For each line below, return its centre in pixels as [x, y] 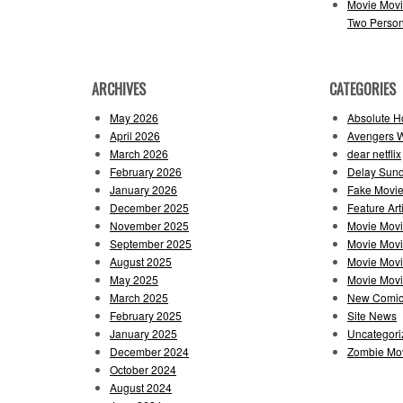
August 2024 [141, 387]
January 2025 [143, 333]
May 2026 [134, 117]
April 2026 [135, 135]
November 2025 [149, 225]
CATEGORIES [363, 89]
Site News [372, 315]
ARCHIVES [119, 89]
